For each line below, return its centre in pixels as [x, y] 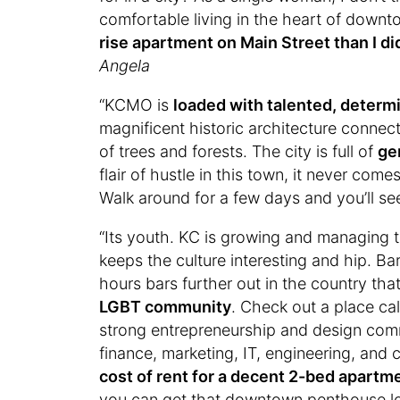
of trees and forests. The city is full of [239, 151]
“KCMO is [137, 104]
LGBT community [166, 306]
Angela [125, 65]
